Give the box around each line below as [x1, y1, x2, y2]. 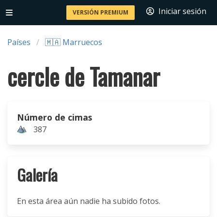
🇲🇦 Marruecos [45, 37, 102, 47]
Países [7, 37, 31, 47]
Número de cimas [17, 111, 92, 123]
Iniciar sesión [158, 6, 206, 16]
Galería [17, 163, 58, 186]
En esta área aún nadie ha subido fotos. [17, 196, 160, 206]
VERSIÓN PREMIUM [73, 8, 128, 16]
